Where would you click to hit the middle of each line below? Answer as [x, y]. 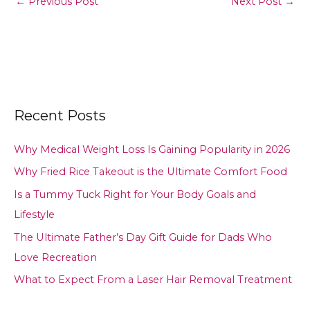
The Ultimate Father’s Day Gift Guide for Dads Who [143, 237]
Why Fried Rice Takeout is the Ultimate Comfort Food [151, 172]
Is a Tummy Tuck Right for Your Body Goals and [135, 194]
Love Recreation [55, 257]
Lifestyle [34, 214]
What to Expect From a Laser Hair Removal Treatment [153, 280]
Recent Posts [60, 115]
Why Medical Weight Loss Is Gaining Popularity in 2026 [152, 149]
